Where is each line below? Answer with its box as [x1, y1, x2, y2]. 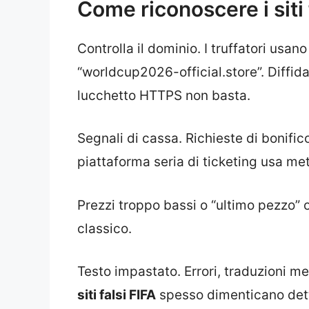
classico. [77, 220, 132, 237]
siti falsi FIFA [77, 287, 156, 303]
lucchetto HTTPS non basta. [77, 87, 250, 103]
